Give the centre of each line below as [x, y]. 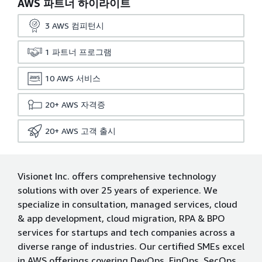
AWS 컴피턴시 [78, 25]
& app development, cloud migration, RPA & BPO [121, 218]
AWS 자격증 [83, 104]
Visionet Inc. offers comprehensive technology [117, 176]
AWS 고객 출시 [89, 131]
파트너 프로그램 [82, 52]
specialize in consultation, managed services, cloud [127, 204]
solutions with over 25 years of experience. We [118, 190]
